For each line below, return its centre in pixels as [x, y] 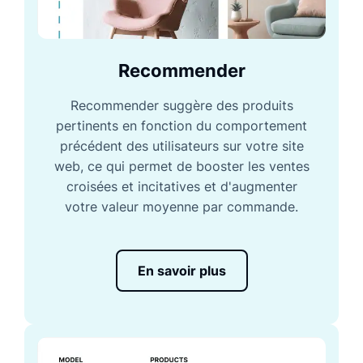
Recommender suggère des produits [181, 106]
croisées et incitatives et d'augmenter [181, 187]
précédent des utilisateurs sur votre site [181, 146]
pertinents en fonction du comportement [181, 126]
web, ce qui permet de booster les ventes [181, 167]
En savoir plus [181, 271]
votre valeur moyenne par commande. [181, 207]
